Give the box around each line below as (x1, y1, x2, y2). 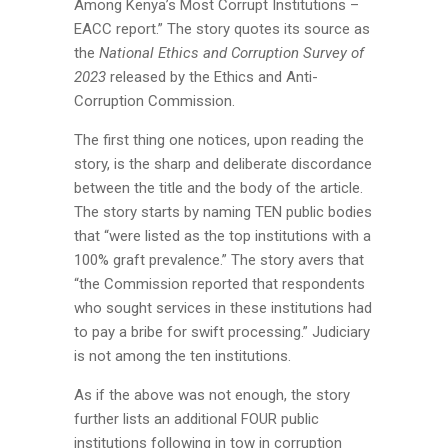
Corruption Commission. (74, 92, 235, 110)
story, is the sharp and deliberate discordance (74, 155, 372, 173)
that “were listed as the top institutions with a (74, 227, 371, 245)
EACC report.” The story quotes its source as (74, 20, 370, 38)
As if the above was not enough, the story (74, 386, 350, 404)
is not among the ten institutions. (74, 347, 291, 365)
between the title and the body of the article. (74, 179, 363, 197)
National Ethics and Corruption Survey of (99, 44, 364, 62)
